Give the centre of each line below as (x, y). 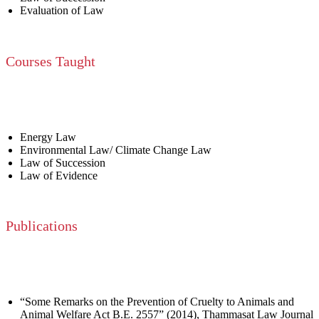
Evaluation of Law (62, 11)
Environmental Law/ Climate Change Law (116, 150)
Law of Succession (63, 162)
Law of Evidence (59, 175)
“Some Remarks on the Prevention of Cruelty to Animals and (157, 301)
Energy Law (48, 137)
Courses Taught (51, 61)
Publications (42, 226)
